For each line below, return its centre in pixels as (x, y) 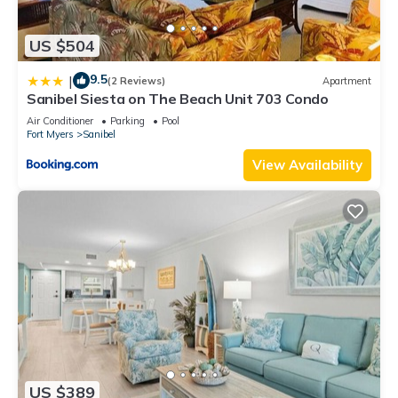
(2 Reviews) (136, 80)
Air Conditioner (60, 121)
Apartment (347, 80)
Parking (127, 121)
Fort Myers (50, 135)
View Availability (307, 165)
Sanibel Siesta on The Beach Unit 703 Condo (178, 99)
